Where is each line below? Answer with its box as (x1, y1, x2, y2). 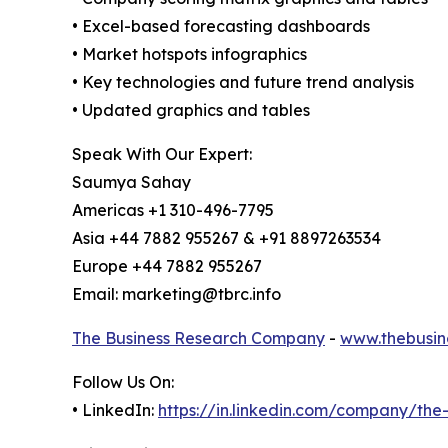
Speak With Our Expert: (72, 144, 252, 165)
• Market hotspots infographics (72, 44, 307, 65)
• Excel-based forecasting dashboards (72, 16, 370, 37)
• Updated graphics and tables (72, 100, 310, 121)
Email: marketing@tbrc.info (72, 284, 281, 305)
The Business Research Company (72, 328, 325, 349)
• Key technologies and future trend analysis (72, 72, 414, 93)
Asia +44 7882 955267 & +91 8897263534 (72, 228, 381, 249)
